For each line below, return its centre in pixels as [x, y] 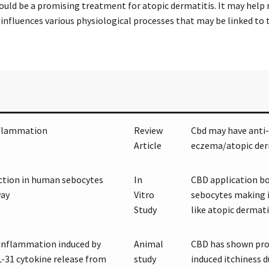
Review [148, 131]
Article [147, 146]
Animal [148, 244]
